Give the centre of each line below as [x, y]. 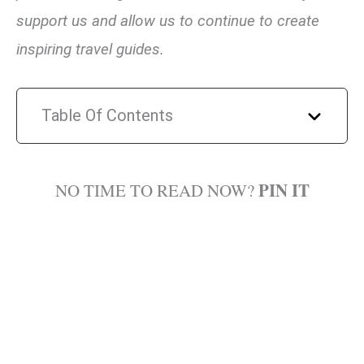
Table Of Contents [107, 116]
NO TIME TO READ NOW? [156, 191]
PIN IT [284, 191]
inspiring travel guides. [90, 49]
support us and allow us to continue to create [168, 20]
